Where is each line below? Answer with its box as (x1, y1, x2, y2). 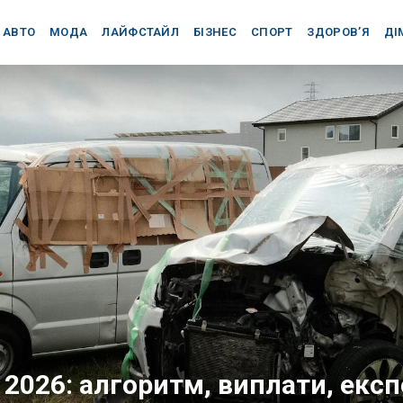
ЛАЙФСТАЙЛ (102, 25, 180, 39)
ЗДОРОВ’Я (307, 25, 370, 39)
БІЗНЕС (193, 25, 237, 39)
